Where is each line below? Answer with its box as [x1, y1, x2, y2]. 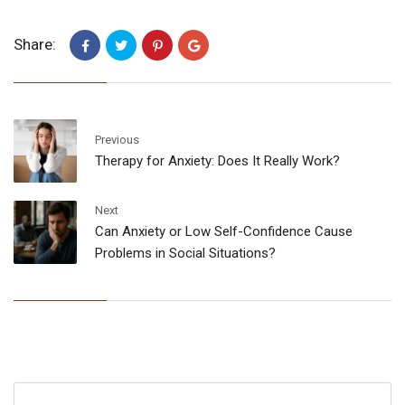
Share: [14, 35, 56, 54]
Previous [95, 132, 139, 146]
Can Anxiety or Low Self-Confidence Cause [95, 222, 353, 240]
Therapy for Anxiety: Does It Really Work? [95, 152, 340, 169]
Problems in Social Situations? [95, 244, 276, 261]
